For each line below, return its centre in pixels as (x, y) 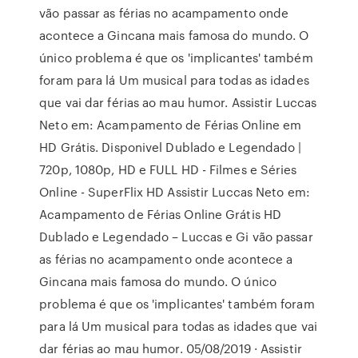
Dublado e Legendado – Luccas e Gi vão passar (176, 237)
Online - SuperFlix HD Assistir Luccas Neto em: (175, 192)
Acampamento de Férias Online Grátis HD (161, 214)
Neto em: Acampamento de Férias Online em (171, 125)
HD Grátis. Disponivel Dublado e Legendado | (171, 147)
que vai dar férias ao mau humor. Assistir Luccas (178, 102)
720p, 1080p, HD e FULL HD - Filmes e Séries (168, 169)
